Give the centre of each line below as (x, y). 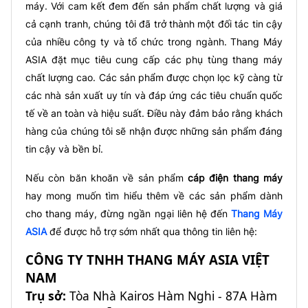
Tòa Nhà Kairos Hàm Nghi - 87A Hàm (172, 295)
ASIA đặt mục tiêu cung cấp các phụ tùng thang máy (154, 59)
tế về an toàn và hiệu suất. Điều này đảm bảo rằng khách (154, 113)
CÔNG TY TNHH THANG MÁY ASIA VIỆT (147, 259)
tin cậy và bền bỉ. (64, 148)
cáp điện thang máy (235, 177)
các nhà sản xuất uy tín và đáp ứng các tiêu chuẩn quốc (154, 95)
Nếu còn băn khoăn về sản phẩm (107, 177)
